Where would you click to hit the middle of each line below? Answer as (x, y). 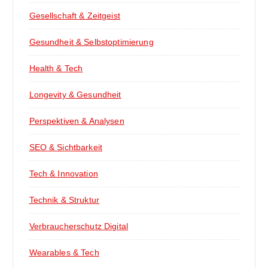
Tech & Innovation (63, 174)
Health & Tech (56, 68)
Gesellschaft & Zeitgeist (74, 16)
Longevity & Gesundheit (75, 95)
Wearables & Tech (64, 253)
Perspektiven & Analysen (77, 121)
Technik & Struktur (64, 200)
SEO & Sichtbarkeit (66, 147)
